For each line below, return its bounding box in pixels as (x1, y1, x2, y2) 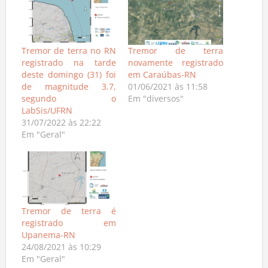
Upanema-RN (21, 232, 75, 244)
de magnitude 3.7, (21, 83, 116, 95)
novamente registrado (128, 59, 223, 71)
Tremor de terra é (21, 208, 116, 220)
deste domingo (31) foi (21, 71, 116, 83)
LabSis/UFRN (21, 107, 72, 119)
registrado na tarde (21, 59, 116, 71)
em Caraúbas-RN (128, 71, 196, 83)
